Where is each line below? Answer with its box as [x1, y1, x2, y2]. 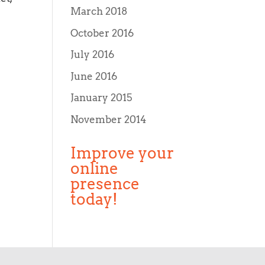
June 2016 [70, 70, 118, 82]
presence [70, 174, 140, 193]
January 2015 [70, 92, 132, 104]
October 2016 [70, 27, 134, 39]
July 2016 [70, 49, 115, 60]
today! [70, 189, 118, 208]
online [70, 159, 119, 177]
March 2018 [70, 5, 128, 17]
